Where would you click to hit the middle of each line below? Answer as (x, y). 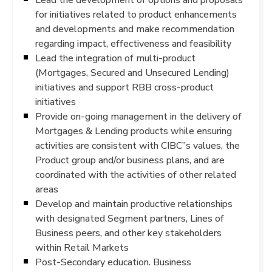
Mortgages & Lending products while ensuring (134, 131)
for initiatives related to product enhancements (136, 14)
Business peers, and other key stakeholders (128, 233)
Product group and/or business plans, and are (130, 160)
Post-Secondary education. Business (113, 262)
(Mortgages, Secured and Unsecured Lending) (132, 73)
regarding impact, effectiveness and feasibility (133, 43)
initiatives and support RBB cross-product (124, 87)
